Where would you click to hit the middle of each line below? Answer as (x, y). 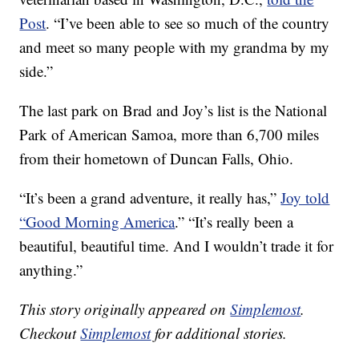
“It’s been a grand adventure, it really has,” (150, 198)
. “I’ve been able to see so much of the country (188, 23)
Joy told (305, 198)
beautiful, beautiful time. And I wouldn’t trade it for (177, 246)
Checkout (50, 333)
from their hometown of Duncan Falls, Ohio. (157, 159)
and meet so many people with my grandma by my (175, 47)
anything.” (51, 270)
